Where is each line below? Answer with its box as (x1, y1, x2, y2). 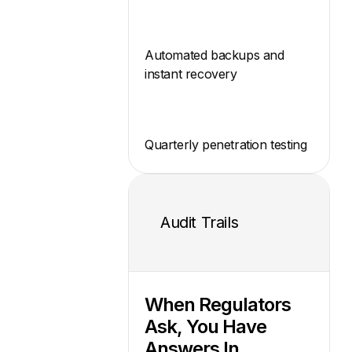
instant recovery (145, 65, 237, 82)
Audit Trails (160, 213, 239, 233)
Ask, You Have (145, 314, 266, 338)
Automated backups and (145, 46, 284, 63)
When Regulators (145, 292, 291, 316)
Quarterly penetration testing (145, 136, 307, 152)
